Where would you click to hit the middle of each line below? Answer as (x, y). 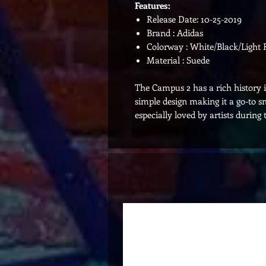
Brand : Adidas (175, 33)
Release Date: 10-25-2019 (194, 19)
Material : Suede (178, 60)
